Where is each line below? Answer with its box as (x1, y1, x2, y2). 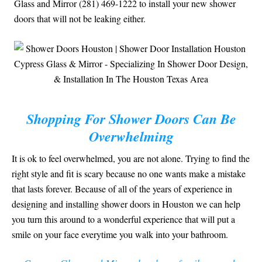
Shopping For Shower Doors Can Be (26, 109, 236, 129)
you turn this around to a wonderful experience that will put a (12, 213, 235, 226)
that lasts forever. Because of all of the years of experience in (12, 182, 232, 195)
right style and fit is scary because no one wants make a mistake (12, 167, 246, 180)
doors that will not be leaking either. (14, 12, 146, 25)
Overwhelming (88, 126, 174, 147)
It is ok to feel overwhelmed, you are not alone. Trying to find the (12, 152, 250, 165)
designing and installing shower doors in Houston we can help (12, 198, 240, 211)
